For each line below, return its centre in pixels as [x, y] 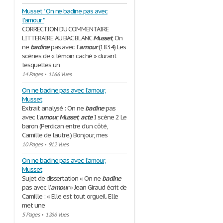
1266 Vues [57, 215]
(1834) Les [111, 47]
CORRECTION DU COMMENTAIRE [65, 29]
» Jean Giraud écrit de [98, 187]
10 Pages [32, 144]
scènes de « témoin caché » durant [69, 56]
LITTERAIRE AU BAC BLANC [58, 38]
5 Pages [31, 215]
